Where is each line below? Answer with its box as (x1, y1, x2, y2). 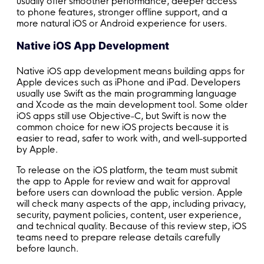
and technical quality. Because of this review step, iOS (16, 220, 246, 232)
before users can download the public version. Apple (16, 187, 243, 199)
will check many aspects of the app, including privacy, (16, 198, 246, 210)
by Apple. (16, 144, 58, 156)
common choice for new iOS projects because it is (16, 121, 229, 133)
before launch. (16, 243, 78, 255)
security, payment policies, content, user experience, (16, 209, 241, 221)
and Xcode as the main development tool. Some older (16, 99, 247, 111)
